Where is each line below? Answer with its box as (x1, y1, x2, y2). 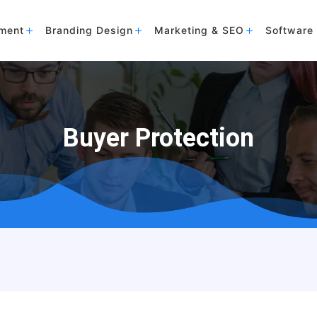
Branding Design (45, 24, 133, 36)
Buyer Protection (63, 123, 254, 153)
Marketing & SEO (154, 24, 244, 36)
